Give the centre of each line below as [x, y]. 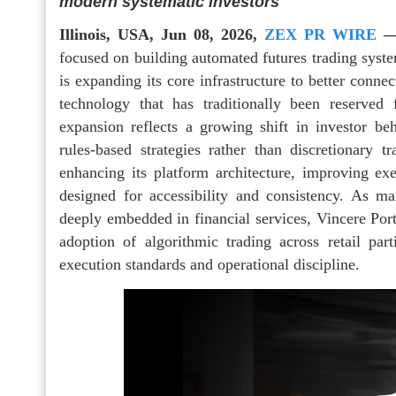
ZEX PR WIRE [320, 34]
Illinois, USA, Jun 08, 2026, [162, 34]
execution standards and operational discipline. [209, 264]
